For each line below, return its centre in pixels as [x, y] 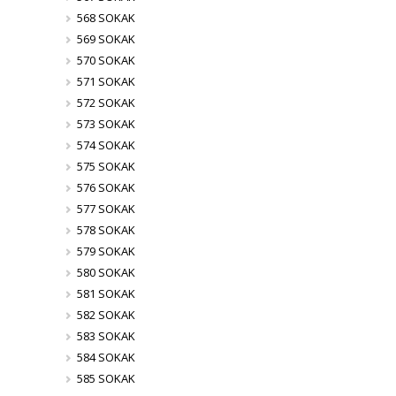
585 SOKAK [106, 378]
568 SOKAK [106, 18]
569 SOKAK [106, 39]
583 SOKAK [106, 336]
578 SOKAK [106, 230]
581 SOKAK [106, 293]
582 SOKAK [106, 315]
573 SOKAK [106, 124]
